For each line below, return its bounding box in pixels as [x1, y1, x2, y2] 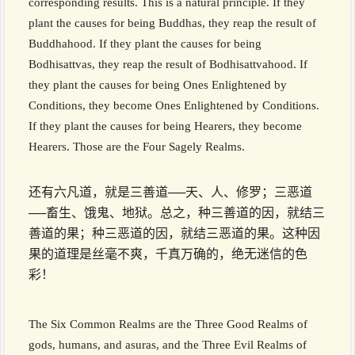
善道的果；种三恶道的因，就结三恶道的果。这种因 [29, 227, 320, 241]
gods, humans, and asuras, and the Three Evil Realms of [29, 338, 307, 352]
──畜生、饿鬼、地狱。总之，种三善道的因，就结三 [29, 206, 325, 220]
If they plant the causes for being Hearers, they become [29, 120, 302, 133]
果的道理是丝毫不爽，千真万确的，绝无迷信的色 [29, 247, 307, 261]
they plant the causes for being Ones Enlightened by [29, 78, 287, 92]
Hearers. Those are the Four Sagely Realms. [29, 140, 245, 154]
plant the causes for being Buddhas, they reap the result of [29, 17, 316, 30]
